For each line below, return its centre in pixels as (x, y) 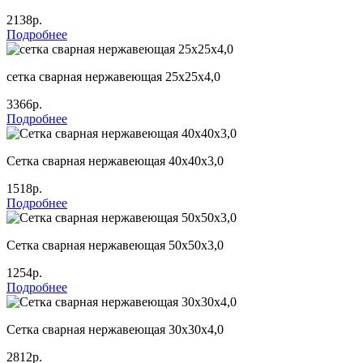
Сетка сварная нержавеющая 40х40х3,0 (115, 160)
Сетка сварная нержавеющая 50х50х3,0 (115, 245)
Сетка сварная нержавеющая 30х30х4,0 (115, 329)
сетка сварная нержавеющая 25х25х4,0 (113, 76)
